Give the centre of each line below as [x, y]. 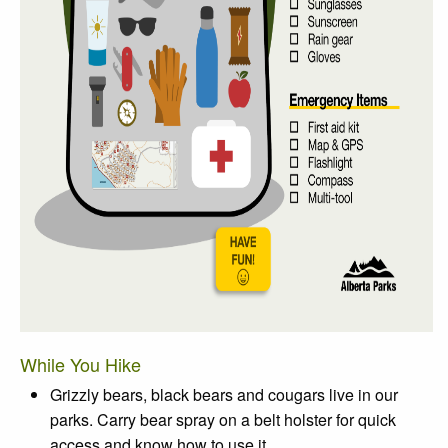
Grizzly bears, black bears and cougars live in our [224, 394]
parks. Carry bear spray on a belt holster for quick [223, 419]
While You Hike [80, 363]
